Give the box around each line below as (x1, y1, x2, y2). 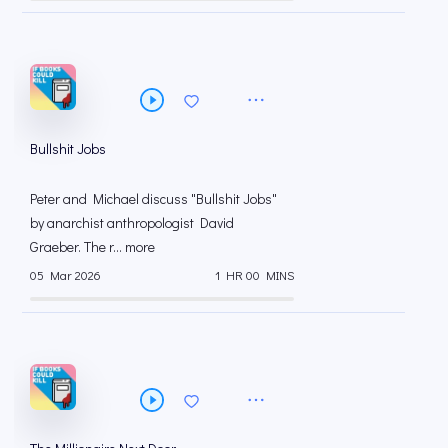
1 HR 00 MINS (215, 266, 294, 283)
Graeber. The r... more (30, 237, 155, 257)
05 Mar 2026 (30, 266, 101, 283)
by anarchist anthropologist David (30, 213, 234, 233)
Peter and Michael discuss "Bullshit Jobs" (30, 189, 277, 209)
